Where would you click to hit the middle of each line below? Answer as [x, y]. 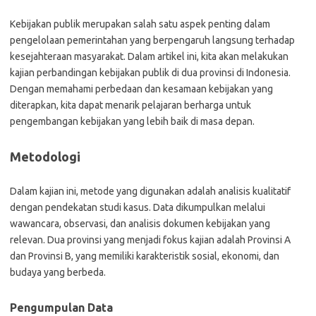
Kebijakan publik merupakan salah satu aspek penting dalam [140, 24]
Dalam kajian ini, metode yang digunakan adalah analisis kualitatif [150, 191]
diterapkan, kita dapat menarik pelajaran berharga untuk [130, 105]
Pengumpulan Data [61, 308]
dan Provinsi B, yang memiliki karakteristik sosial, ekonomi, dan [145, 256]
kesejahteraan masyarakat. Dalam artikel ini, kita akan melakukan [149, 56]
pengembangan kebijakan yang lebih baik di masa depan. [132, 121]
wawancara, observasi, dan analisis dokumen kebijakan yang [140, 224]
